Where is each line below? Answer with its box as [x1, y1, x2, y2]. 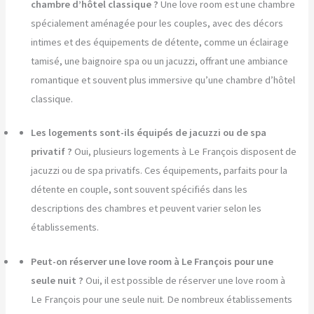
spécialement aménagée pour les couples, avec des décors [31, 16, 284, 29]
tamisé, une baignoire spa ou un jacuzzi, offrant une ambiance [31, 54, 289, 67]
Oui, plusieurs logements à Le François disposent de [74, 145, 297, 158]
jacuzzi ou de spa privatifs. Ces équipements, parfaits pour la [31, 164, 288, 177]
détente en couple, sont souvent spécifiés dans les [31, 183, 248, 196]
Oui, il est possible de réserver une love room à [86, 274, 286, 287]
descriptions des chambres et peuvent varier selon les [31, 202, 262, 215]
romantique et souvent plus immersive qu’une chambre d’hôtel [31, 73, 296, 86]
